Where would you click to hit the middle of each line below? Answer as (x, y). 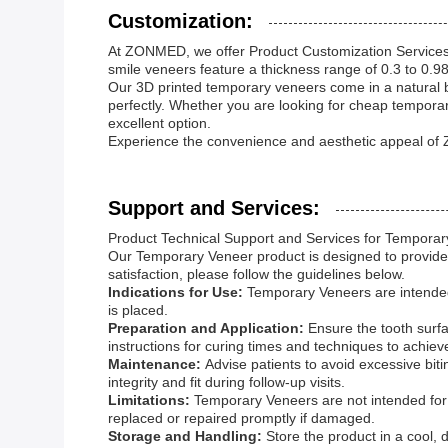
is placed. (138, 310)
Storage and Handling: (187, 436)
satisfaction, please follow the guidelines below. (256, 274)
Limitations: (151, 400)
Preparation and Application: (208, 328)
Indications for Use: (177, 292)
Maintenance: (156, 364)
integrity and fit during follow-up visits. (226, 382)
